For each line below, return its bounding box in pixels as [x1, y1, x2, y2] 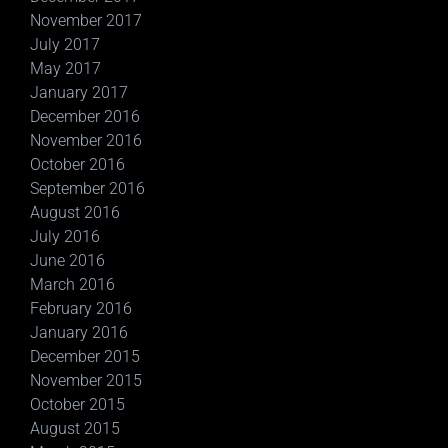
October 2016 [30, 155, 125, 174]
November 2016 [30, 131, 142, 150]
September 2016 [30, 179, 145, 198]
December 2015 [30, 347, 140, 366]
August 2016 [30, 203, 120, 222]
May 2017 [30, 59, 101, 78]
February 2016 [30, 299, 132, 318]
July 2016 [30, 227, 100, 246]
